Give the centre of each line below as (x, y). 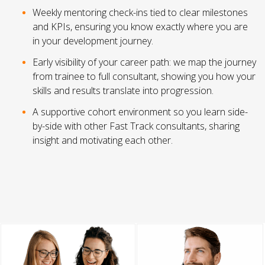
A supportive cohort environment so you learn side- (140, 112)
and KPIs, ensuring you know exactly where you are (140, 27)
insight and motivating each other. (103, 140)
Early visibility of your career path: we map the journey (144, 62)
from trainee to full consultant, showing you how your (144, 77)
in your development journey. (93, 41)
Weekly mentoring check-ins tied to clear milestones (140, 13)
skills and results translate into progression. (123, 91)
